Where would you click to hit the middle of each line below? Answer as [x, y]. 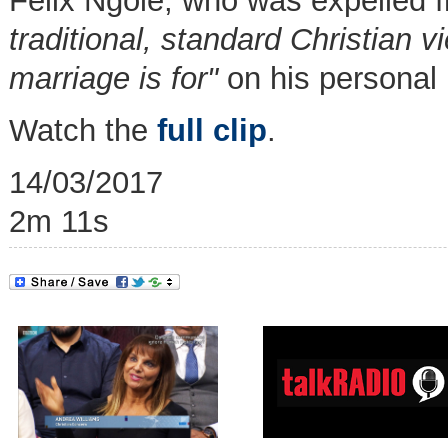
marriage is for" [118, 79]
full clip [212, 131]
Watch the [83, 131]
